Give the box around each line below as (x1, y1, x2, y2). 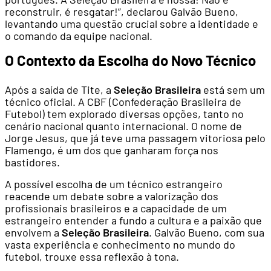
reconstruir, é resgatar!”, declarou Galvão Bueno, (5, 5, 238, 18)
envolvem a (5, 226, 62, 239)
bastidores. (5, 155, 60, 169)
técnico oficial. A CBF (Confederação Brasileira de (5, 95, 241, 108)
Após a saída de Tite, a (5, 83, 114, 96)
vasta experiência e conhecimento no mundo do (5, 238, 235, 251)
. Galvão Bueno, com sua (149, 226, 264, 239)
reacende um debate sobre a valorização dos (5, 189, 218, 203)
